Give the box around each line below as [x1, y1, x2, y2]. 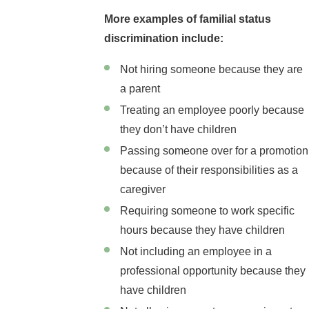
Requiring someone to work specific [120, 205, 295, 217]
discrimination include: [103, 32, 223, 44]
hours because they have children [120, 224, 286, 237]
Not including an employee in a [120, 246, 272, 258]
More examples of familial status [103, 12, 271, 25]
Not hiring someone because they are [120, 63, 303, 75]
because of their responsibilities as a [120, 163, 299, 176]
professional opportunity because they [120, 265, 306, 277]
